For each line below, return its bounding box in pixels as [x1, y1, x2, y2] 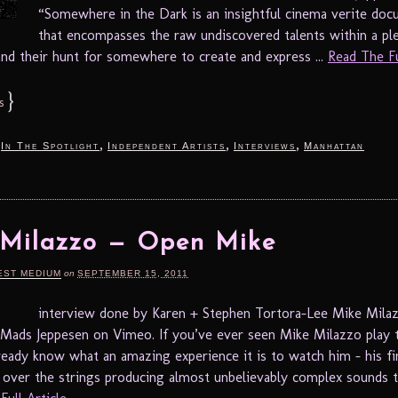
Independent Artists [107, 139, 226, 151]
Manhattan [304, 139, 364, 151]
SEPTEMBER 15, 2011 [77, 267, 188, 278]
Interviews [234, 139, 296, 151]
